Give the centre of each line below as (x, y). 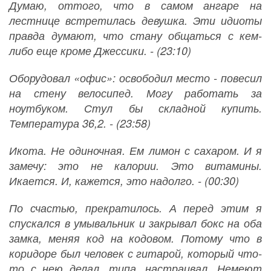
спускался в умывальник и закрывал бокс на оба (135, 223)
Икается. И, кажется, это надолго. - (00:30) (124, 181)
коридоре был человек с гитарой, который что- (135, 253)
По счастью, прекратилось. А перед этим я (135, 208)
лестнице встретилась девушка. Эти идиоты (135, 21)
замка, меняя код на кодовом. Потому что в (135, 238)
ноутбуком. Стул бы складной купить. (135, 108)
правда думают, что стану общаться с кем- (135, 36)
